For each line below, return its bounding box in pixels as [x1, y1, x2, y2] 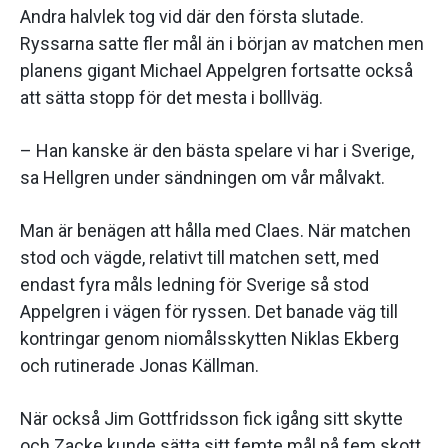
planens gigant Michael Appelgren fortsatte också [20, 60, 413, 82]
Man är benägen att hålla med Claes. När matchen [20, 220, 411, 242]
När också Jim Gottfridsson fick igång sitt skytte [20, 408, 403, 430]
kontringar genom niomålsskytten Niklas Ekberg [20, 328, 399, 350]
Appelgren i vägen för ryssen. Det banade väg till [20, 301, 398, 323]
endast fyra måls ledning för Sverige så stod [20, 274, 369, 296]
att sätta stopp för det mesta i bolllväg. [20, 87, 323, 109]
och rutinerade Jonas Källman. [20, 355, 259, 377]
